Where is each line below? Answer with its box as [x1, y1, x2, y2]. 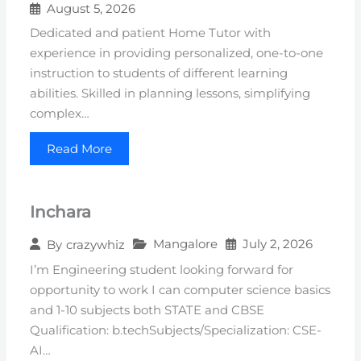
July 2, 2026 [243, 236, 313, 252]
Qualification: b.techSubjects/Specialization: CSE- [30, 323, 322, 338]
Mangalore [153, 236, 218, 252]
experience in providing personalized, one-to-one [30, 46, 324, 61]
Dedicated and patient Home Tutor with [30, 26, 272, 41]
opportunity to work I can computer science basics [30, 283, 331, 298]
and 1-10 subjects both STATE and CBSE [30, 303, 265, 318]
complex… [30, 106, 90, 122]
